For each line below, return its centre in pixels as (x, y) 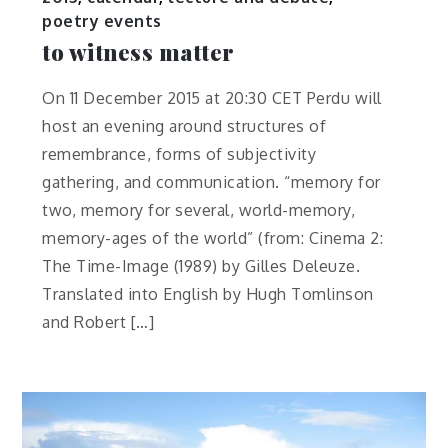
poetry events (102, 20)
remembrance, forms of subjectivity (179, 153)
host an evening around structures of (184, 125)
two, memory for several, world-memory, (199, 209)
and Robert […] (98, 321)
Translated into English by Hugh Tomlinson (208, 293)
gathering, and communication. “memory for (211, 181)
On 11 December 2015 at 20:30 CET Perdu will (212, 97)
